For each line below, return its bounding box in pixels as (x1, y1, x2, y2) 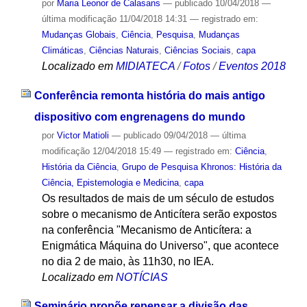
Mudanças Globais (41, 29, 116, 40)
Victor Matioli (56, 130, 109, 140)
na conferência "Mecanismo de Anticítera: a (41, 223, 251, 236)
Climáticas (41, 45, 84, 56)
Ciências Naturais (88, 45, 159, 56)
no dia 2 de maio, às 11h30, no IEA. (41, 255, 214, 267)
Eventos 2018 (218, 60, 286, 73)
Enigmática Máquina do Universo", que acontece (41, 239, 279, 251)
